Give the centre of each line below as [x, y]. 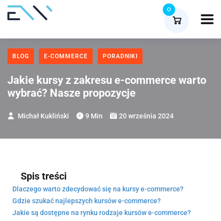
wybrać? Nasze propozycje [72, 93]
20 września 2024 [146, 116]
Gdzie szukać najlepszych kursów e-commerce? [87, 201]
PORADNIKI [120, 56]
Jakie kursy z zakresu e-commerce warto [107, 80]
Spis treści [44, 176]
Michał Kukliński [43, 116]
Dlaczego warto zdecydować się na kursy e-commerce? [98, 189]
